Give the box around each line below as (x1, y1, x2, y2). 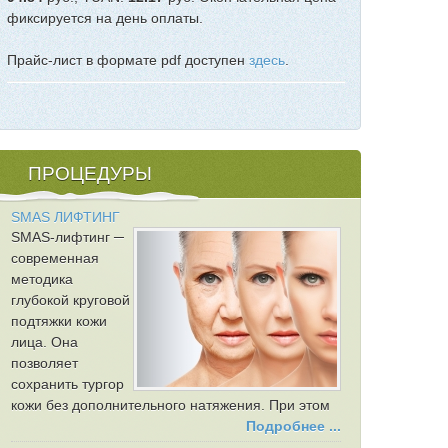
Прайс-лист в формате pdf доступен (7, 52, 249, 68)
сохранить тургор (11, 376, 124, 392)
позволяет (11, 355, 78, 371)
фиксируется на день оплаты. (7, 10, 203, 26)
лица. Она (11, 334, 78, 350)
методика (11, 271, 73, 287)
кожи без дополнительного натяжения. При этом (11, 397, 330, 413)
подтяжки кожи (11, 313, 107, 329)
